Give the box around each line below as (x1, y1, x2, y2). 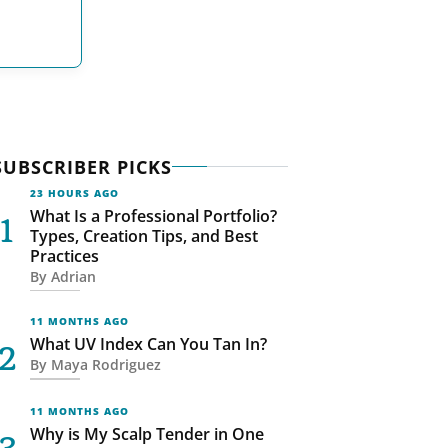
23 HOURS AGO (29, 185, 119, 200)
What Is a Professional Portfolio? (29, 204, 277, 227)
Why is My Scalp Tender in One (29, 423, 264, 446)
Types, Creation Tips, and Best (29, 224, 258, 247)
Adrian (46, 266, 96, 286)
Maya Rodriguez (46, 355, 161, 375)
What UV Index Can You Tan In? (29, 333, 267, 356)
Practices (29, 244, 99, 267)
